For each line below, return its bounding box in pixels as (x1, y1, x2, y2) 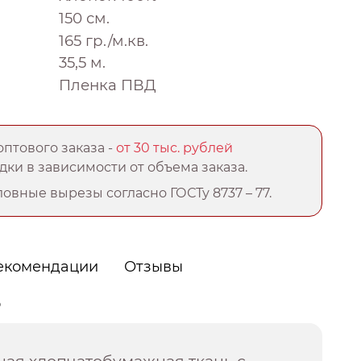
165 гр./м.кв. (59, 31, 148, 50)
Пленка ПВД (59, 75, 156, 94)
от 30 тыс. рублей (116, 139, 234, 156)
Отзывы (124, 257, 184, 276)
